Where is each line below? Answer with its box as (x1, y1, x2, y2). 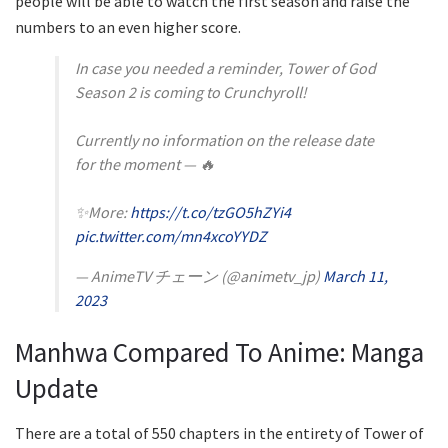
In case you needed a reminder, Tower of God (75, 57, 376, 78)
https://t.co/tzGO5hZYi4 (130, 201, 291, 222)
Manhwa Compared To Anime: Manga (15, 335, 424, 370)
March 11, (323, 265, 388, 286)
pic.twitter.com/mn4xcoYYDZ (75, 225, 267, 246)
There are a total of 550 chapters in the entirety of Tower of (15, 423, 424, 444)
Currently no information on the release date (75, 129, 374, 150)
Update (15, 371, 98, 406)
